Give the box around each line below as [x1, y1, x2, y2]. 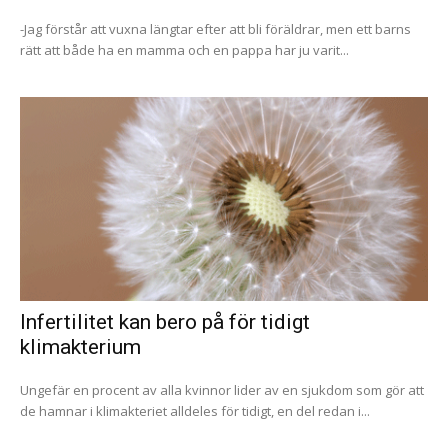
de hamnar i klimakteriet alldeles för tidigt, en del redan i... [20, 402, 370, 421]
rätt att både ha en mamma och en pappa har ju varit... [20, 41, 349, 60]
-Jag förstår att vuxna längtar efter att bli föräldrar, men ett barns [20, 20, 411, 39]
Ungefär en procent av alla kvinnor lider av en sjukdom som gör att [20, 381, 424, 400]
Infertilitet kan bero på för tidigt [20, 310, 310, 335]
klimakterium [20, 335, 141, 360]
